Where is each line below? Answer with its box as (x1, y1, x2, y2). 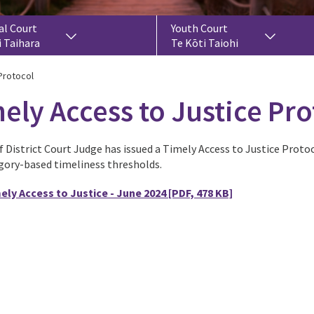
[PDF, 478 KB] (166, 186, 233, 200)
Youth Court (171, 21, 228, 35)
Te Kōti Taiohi (171, 36, 238, 50)
